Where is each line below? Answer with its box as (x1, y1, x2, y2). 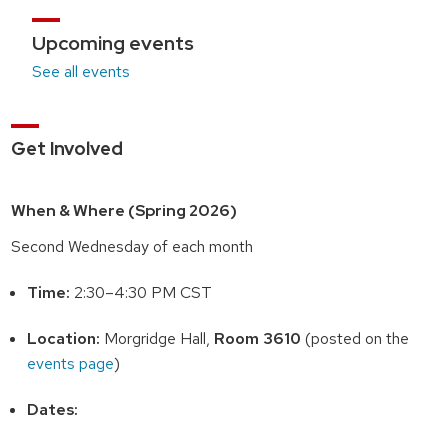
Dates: (27, 399, 79, 421)
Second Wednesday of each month (10, 236, 253, 258)
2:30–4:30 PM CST (70, 282, 213, 304)
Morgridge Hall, (100, 328, 215, 350)
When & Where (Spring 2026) (10, 199, 237, 221)
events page (27, 353, 115, 375)
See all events (31, 60, 130, 82)
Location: (27, 328, 101, 350)
